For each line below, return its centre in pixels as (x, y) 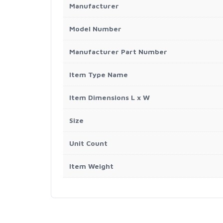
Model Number (95, 29)
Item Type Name (99, 74)
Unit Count (88, 143)
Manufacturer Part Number (118, 52)
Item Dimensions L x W (110, 97)
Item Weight (91, 166)
